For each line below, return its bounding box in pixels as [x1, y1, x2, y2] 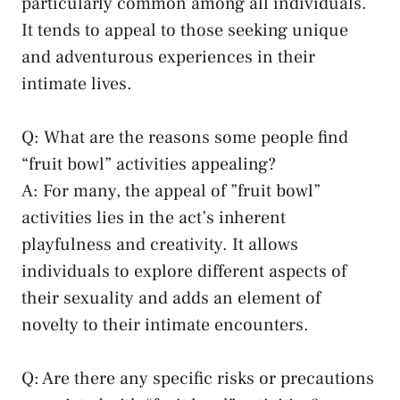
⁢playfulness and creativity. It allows [21, 233, 298, 257]
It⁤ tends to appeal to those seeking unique [21, 19, 348, 43]
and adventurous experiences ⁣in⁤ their [21, 46, 315, 70]
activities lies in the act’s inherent [21, 206, 286, 230]
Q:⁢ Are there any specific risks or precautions [21, 367, 374, 391]
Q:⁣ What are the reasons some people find [21, 126, 348, 150]
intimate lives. [21, 72, 132, 96]
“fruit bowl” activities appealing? [21, 153, 276, 177]
